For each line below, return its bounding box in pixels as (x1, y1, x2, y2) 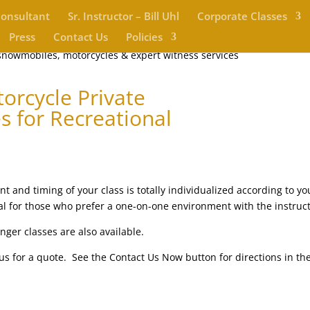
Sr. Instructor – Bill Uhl (67, 9, 179, 23)
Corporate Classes (197, 9, 287, 23)
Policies (125, 30, 163, 44)
